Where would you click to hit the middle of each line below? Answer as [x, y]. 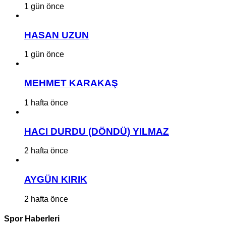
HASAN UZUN [56, 35]
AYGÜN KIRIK [56, 179]
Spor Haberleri [32, 218]
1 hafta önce [46, 102]
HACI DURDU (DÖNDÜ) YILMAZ [97, 131]
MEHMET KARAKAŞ [71, 83]
